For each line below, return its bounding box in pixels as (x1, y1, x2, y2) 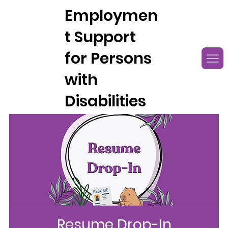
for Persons (65, 48, 152, 70)
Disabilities (65, 91, 147, 112)
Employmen (65, 5, 158, 27)
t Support (65, 26, 136, 48)
